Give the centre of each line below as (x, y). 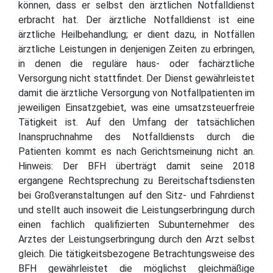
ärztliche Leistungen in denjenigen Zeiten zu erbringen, (136, 49)
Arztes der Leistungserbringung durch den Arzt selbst (136, 239)
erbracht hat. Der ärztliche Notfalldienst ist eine (136, 19)
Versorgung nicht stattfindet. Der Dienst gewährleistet (136, 78)
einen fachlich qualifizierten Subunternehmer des (136, 224)
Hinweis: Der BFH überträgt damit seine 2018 (136, 166)
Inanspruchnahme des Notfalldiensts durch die (136, 136)
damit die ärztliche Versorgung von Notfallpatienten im (136, 93)
